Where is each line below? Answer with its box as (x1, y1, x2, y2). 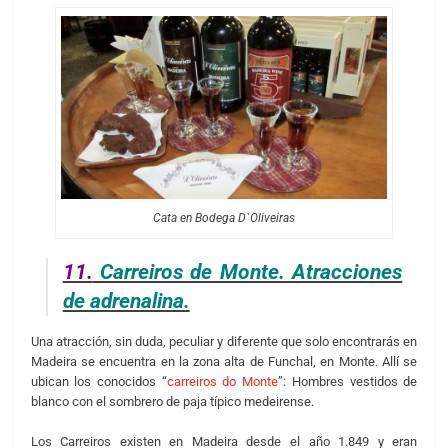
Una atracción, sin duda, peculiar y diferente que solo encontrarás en (30, 334, 418, 350)
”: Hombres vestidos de (278, 374, 418, 390)
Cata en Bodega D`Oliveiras (152, 210, 295, 225)
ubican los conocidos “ (30, 374, 167, 390)
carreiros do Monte (166, 374, 279, 390)
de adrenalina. (62, 289, 190, 314)
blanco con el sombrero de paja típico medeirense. (30, 394, 314, 410)
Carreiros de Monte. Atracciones (92, 260, 403, 285)
